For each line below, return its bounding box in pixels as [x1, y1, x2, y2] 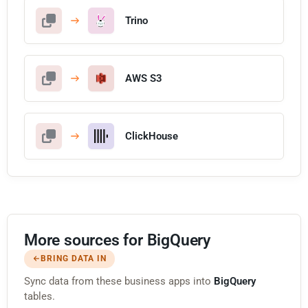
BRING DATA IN [41, 253, 107, 263]
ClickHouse [125, 129, 178, 142]
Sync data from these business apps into [24, 274, 214, 287]
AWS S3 [125, 71, 162, 85]
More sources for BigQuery [24, 230, 210, 250]
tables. [24, 289, 55, 302]
